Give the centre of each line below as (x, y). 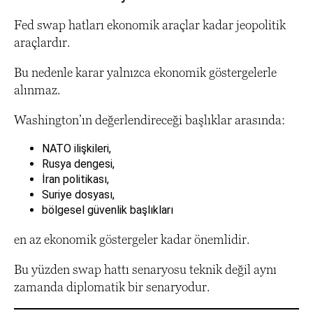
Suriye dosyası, (78, 195)
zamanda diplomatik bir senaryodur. (112, 287)
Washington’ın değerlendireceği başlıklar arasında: (150, 120)
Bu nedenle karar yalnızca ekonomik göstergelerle (145, 73)
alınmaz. (37, 90)
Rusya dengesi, (78, 164)
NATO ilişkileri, (77, 149)
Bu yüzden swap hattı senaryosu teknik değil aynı (145, 270)
